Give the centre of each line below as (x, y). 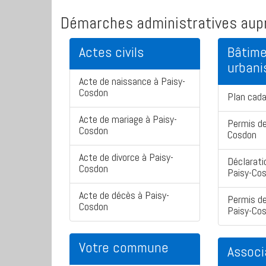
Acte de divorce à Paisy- (126, 157)
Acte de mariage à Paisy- (128, 119)
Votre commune (124, 248)
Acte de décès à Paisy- (124, 195)
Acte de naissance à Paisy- (132, 81)
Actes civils (111, 52)
